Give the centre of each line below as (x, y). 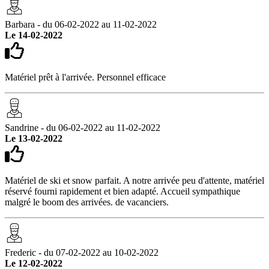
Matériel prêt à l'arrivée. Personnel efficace (85, 77)
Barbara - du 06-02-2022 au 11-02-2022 (81, 24)
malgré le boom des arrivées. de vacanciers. (87, 202)
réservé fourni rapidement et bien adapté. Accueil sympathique (122, 191)
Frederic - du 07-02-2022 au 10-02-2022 (82, 252)
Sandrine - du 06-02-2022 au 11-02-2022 (83, 127)
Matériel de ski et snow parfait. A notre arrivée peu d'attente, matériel (134, 180)
